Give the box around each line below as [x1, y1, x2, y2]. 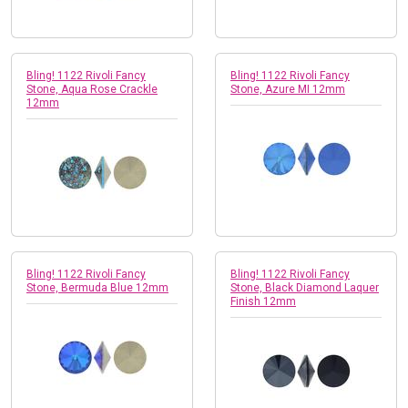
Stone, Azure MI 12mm [230, 82, 345, 96]
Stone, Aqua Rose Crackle [26, 82, 158, 96]
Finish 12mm [230, 294, 296, 308]
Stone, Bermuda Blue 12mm [26, 280, 168, 294]
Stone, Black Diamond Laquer [230, 280, 379, 294]
